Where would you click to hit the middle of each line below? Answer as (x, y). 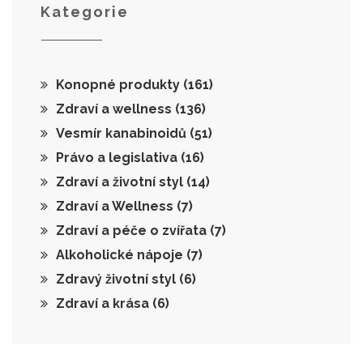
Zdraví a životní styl (121, 182)
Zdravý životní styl (117, 280)
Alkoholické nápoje (121, 255)
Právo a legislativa (118, 158)
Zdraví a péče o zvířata (133, 231)
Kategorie (85, 12)
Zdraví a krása (104, 304)
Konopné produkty (120, 85)
